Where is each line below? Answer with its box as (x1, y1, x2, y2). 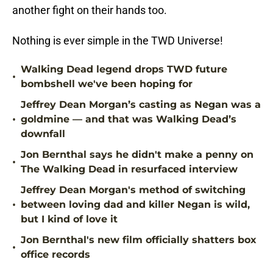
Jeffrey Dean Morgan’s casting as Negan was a (21, 99, 261, 111)
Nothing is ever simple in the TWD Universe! (12, 34, 223, 48)
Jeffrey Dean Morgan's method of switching (21, 184, 246, 196)
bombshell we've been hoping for (21, 78, 193, 90)
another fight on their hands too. (12, 4, 167, 17)
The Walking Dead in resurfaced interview (21, 163, 238, 175)
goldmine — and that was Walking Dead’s (21, 113, 236, 126)
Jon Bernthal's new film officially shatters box (21, 234, 257, 246)
